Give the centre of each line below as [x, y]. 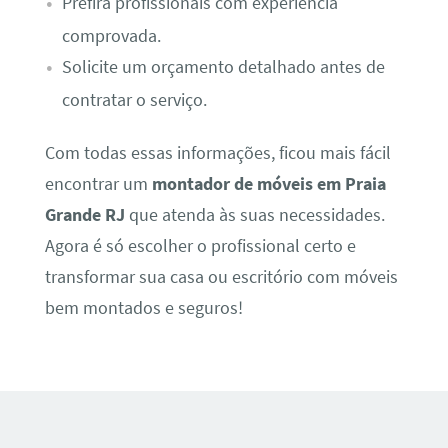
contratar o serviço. [134, 99]
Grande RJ [84, 215]
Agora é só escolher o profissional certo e [200, 246]
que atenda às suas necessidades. [254, 215]
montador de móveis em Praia [268, 184]
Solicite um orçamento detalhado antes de [223, 66]
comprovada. [111, 35]
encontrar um [98, 184]
